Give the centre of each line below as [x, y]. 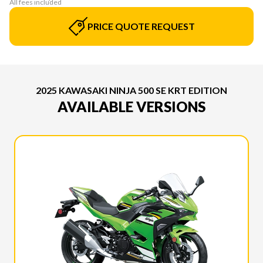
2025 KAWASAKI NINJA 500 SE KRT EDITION [131, 90]
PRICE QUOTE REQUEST [141, 26]
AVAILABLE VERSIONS [131, 106]
